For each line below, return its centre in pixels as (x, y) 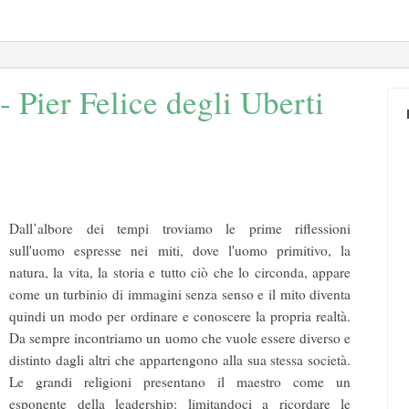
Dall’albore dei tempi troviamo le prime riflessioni (180, 228)
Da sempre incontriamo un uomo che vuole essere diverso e (180, 338)
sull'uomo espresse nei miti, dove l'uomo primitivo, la (180, 250)
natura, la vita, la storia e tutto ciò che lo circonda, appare (180, 272)
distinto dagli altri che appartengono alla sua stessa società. (180, 360)
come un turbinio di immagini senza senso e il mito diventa (180, 294)
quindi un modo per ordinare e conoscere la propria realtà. (180, 316)
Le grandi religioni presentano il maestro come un (180, 382)
